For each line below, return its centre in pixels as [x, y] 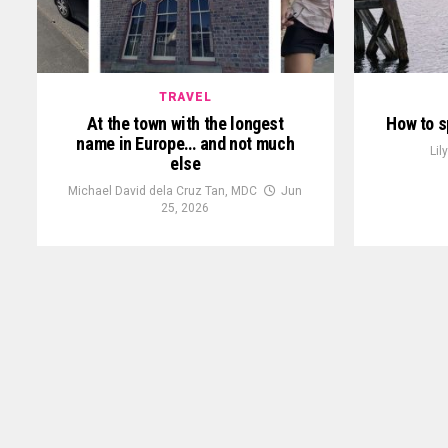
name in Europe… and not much [185, 144]
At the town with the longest [185, 124]
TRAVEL [185, 97]
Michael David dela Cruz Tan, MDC [163, 191]
